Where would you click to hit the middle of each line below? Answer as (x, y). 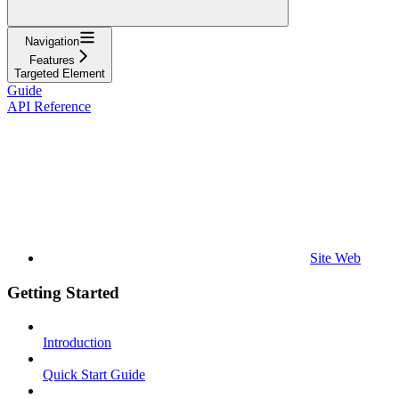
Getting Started (63, 292)
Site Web (335, 257)
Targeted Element (60, 73)
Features (52, 60)
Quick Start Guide (94, 375)
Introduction (77, 343)
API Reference (49, 106)
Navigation (52, 41)
